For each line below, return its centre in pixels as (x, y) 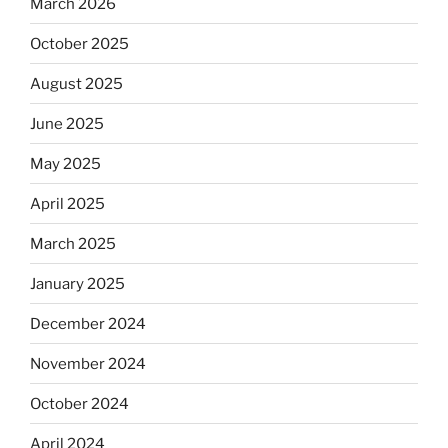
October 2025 (79, 43)
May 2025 (65, 163)
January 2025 (77, 283)
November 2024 (88, 363)
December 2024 (88, 323)
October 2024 (79, 403)
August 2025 (76, 83)
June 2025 (67, 123)
